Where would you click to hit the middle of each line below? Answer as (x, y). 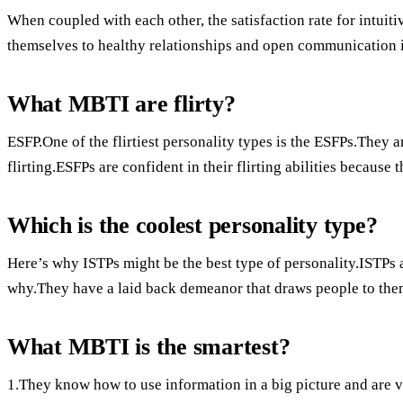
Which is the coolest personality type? (193, 225)
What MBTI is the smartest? (149, 346)
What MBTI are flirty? (121, 103)
